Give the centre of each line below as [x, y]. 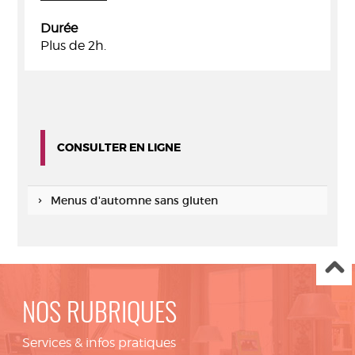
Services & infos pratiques [99, 343]
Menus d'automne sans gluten [134, 200]
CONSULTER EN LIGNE [119, 147]
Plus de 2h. [73, 46]
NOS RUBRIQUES [99, 315]
